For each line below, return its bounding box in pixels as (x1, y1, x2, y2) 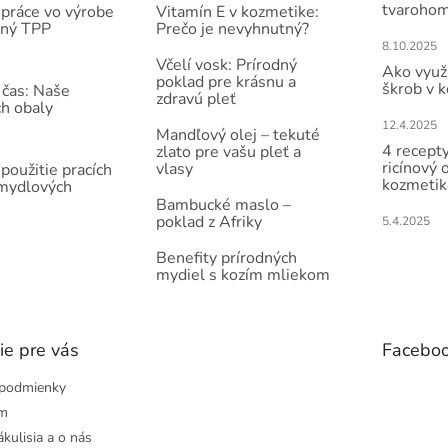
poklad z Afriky (155, 210, 262, 233)
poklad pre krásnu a (155, 70, 296, 93)
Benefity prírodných (155, 246, 297, 269)
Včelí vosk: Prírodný (155, 53, 297, 76)
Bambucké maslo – (155, 193, 291, 216)
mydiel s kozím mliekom (155, 263, 330, 286)
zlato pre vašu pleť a (155, 140, 301, 163)
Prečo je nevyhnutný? (155, 17, 309, 40)
